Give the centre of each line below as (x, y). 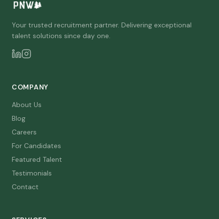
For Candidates (36, 146)
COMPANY (30, 87)
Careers (24, 132)
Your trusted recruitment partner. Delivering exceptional (102, 25)
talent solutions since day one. (61, 36)
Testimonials (32, 173)
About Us (27, 105)
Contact (25, 187)
